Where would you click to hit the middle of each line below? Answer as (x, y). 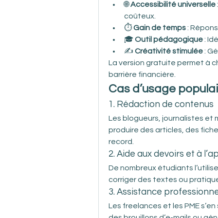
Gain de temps (160, 27)
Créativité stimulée (169, 51)
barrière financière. (142, 74)
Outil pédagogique (169, 39)
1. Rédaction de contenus (161, 104)
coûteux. (140, 16)
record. (121, 141)
